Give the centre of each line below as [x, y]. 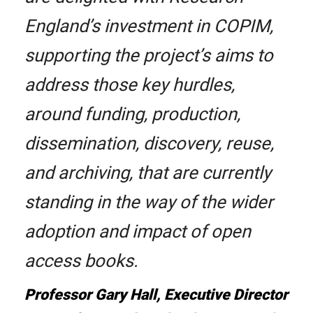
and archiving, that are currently [148, 173]
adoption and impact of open [138, 232]
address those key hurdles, [130, 85]
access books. [81, 261]
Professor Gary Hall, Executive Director [156, 295]
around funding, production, [132, 114]
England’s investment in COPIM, [149, 26]
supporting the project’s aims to [149, 56]
